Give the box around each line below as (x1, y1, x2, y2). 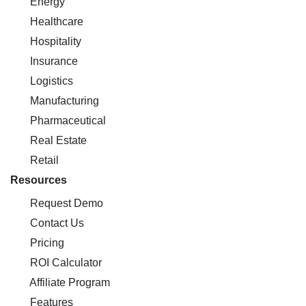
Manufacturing (27, 95, 99, 107)
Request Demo (27, 197, 103, 209)
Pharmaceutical (27, 115, 106, 126)
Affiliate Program (27, 277, 110, 288)
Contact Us (27, 217, 84, 229)
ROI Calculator (27, 257, 102, 268)
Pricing (27, 237, 64, 249)
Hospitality (27, 36, 81, 47)
